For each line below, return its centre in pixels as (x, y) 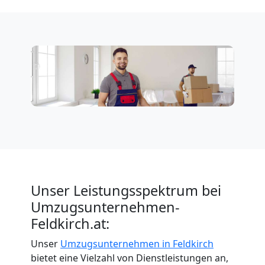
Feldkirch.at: (70, 223)
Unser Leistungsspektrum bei (126, 190)
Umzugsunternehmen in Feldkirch (137, 243)
